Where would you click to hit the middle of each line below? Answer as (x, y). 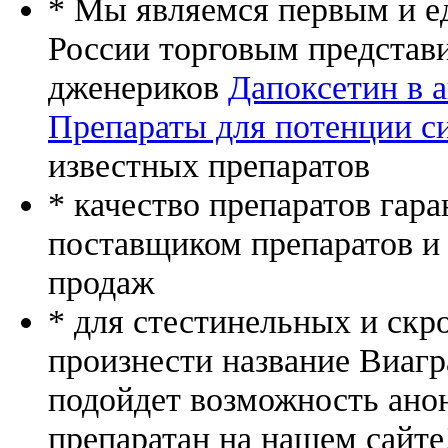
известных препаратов (209, 165)
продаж (101, 282)
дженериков (138, 87)
